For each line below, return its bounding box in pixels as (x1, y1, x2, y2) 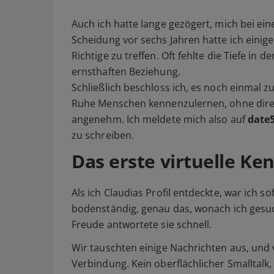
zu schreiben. (72, 128, 135, 143)
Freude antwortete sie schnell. (72, 218, 212, 232)
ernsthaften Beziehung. (72, 65, 180, 79)
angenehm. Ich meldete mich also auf (72, 113, 248, 127)
